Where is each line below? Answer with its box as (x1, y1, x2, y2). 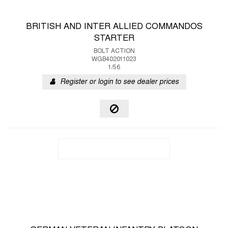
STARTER (94, 35, 134, 43)
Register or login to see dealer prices (60, 79, 179, 85)
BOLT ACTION (93, 48, 135, 54)
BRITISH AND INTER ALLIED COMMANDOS (25, 23, 203, 31)
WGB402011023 (92, 56, 136, 63)
